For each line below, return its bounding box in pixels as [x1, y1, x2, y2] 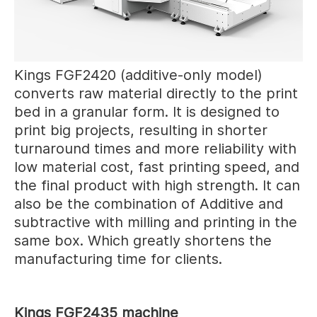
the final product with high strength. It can [14, 176, 300, 194]
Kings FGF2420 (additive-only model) [14, 66, 263, 83]
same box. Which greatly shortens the [14, 231, 272, 249]
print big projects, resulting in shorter [14, 121, 267, 139]
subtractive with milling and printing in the [14, 213, 297, 231]
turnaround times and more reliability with [14, 139, 296, 157]
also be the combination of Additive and [14, 195, 283, 212]
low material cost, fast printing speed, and [14, 158, 299, 175]
